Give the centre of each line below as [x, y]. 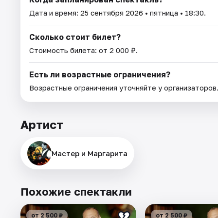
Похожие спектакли [76, 191]
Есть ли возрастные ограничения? [100, 74]
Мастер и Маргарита [90, 153]
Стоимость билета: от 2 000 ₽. [83, 50]
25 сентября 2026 [112, 12]
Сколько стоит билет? [75, 37]
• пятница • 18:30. [174, 12]
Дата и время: [55, 12]
